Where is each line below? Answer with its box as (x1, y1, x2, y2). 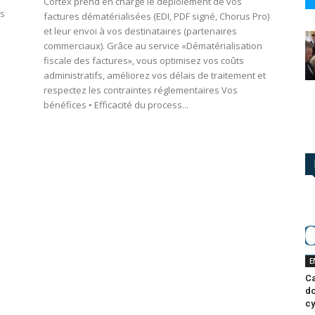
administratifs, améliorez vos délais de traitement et (44, 69, 266, 82)
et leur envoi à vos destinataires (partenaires (44, 25, 237, 38)
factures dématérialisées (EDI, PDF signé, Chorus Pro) (44, 10, 269, 23)
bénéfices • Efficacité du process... (44, 98, 188, 112)
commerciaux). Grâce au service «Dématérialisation (44, 39, 262, 53)
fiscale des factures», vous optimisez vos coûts (44, 54, 244, 67)
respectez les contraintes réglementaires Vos (44, 84, 238, 97)
